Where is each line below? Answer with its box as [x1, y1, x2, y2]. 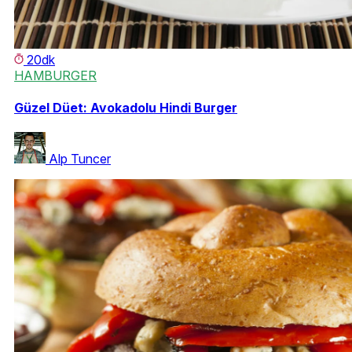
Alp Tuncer [49, 151, 111, 167]
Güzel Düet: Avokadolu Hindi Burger [14, 100, 237, 116]
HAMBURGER [14, 67, 97, 83]
